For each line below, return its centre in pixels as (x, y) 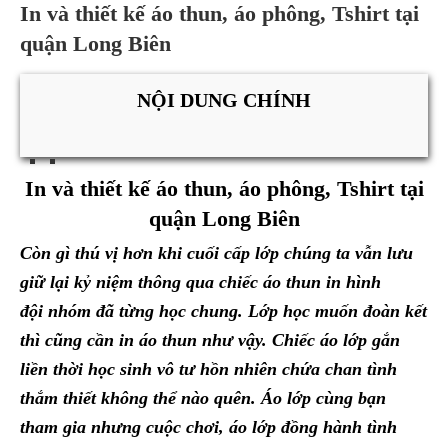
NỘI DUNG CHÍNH (224, 100)
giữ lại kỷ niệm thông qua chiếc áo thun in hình (200, 282)
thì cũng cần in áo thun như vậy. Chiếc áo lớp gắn (210, 340)
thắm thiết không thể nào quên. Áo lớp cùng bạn (203, 398)
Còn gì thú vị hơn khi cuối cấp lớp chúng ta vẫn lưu (216, 253)
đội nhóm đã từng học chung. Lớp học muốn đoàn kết (223, 311)
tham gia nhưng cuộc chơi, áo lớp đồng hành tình (208, 427)
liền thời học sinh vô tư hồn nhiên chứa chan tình (208, 369)
